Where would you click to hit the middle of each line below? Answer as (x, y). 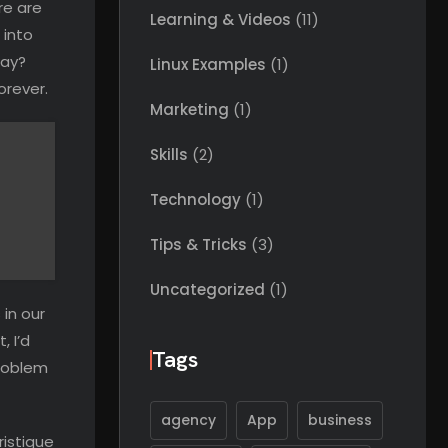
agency (188, 420)
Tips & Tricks (198, 244)
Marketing (189, 109)
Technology (195, 199)
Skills (169, 154)
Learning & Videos (220, 19)
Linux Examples (208, 64)
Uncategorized (207, 289)
